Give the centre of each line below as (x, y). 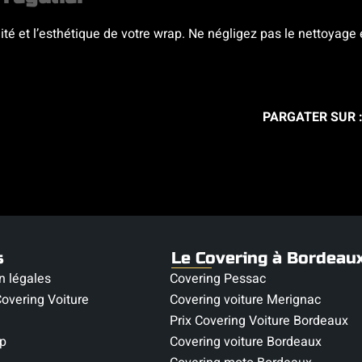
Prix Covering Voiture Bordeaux (259, 321)
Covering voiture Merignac (246, 300)
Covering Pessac (218, 279)
